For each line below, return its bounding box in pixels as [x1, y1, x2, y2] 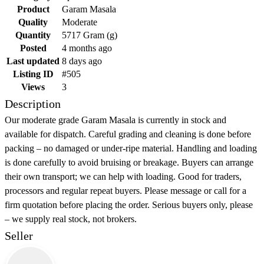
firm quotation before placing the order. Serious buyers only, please [5, 200, 253, 210]
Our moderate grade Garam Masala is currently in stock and [5, 115, 226, 126]
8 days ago [62, 56, 102, 67]
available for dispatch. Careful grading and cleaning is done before [5, 129, 251, 140]
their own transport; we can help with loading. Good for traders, [5, 171, 242, 182]
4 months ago [62, 43, 112, 54]
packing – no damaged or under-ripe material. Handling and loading [5, 143, 257, 154]
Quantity [15, 30, 51, 41]
